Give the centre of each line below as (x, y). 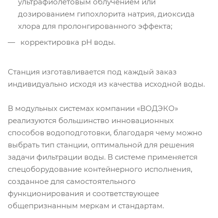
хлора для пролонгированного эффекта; (95, 26)
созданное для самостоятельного (72, 182)
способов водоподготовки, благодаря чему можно (105, 133)
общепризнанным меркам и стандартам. (86, 206)
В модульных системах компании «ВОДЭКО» (93, 109)
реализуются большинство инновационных (91, 121)
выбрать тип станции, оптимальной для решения (101, 145)
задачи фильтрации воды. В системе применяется (103, 157)
